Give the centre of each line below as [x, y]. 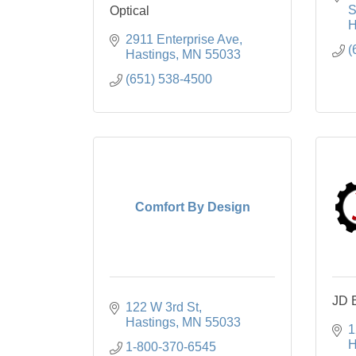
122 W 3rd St [162, 307]
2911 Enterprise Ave [182, 39]
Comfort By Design [192, 207]
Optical [130, 11]
